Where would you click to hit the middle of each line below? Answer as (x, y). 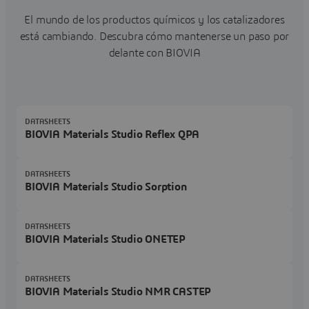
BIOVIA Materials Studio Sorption (106, 187)
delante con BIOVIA (154, 53)
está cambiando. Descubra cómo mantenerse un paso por (154, 37)
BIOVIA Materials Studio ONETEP (105, 240)
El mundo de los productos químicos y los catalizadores (154, 20)
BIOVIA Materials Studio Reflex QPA (112, 135)
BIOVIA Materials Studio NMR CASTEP (118, 292)
